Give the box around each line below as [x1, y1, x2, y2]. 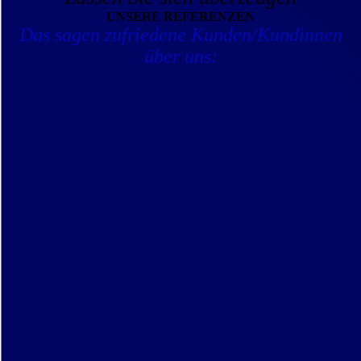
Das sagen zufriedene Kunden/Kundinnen [19, 24, 342, 45]
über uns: [143, 46, 218, 67]
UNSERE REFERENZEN [106, 10, 255, 23]
